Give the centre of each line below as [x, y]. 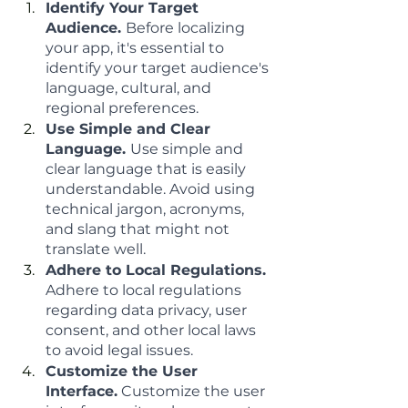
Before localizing [187, 28]
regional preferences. [122, 108]
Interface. [82, 391]
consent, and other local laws [153, 330]
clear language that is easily [148, 169]
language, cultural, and [130, 88]
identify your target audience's [159, 68]
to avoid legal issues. [119, 350]
